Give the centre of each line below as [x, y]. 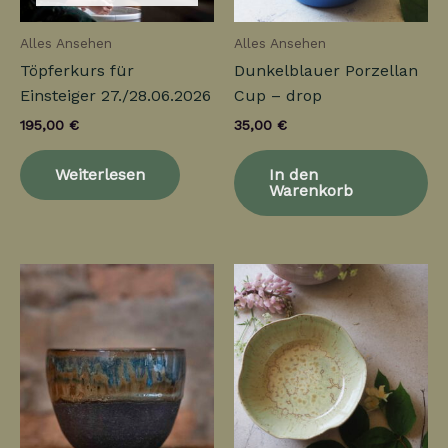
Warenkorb [311, 190]
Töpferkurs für [77, 71]
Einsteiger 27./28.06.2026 [115, 96]
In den [293, 174]
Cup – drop [278, 96]
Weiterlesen [100, 174]
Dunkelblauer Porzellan [326, 71]
